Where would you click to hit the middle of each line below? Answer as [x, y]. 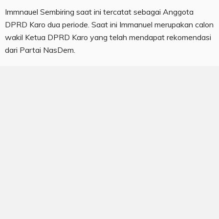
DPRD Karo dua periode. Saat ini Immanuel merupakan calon [109, 25]
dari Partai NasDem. [40, 50]
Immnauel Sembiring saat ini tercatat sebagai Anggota [99, 12]
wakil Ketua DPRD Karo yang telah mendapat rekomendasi [108, 37]
